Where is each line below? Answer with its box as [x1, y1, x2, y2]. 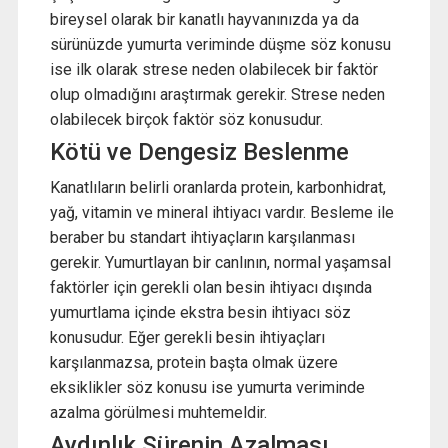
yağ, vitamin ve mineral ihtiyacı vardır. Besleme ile [49, 203, 394, 223]
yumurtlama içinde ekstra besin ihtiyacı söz [49, 303, 351, 323]
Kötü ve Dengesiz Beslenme [49, 137, 349, 166]
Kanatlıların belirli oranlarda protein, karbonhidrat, [49, 178, 386, 198]
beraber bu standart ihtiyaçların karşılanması [49, 228, 355, 248]
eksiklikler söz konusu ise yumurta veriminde [49, 378, 365, 398]
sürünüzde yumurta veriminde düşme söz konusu [49, 34, 391, 54]
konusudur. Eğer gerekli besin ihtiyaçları [49, 328, 325, 348]
